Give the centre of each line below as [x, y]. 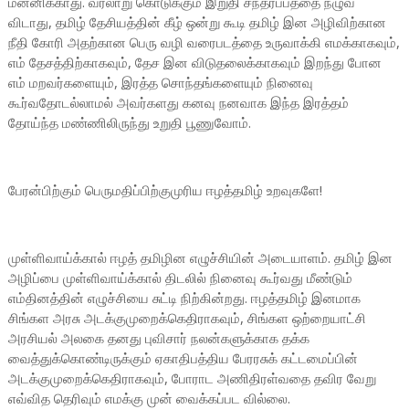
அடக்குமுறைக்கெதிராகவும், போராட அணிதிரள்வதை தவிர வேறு [192, 378]
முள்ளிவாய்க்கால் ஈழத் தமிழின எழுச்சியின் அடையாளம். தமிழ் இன [200, 257]
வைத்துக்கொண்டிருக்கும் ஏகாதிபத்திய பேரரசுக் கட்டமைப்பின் [183, 358]
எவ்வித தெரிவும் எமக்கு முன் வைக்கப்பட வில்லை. [149, 398]
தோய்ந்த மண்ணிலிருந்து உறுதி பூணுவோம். [133, 122]
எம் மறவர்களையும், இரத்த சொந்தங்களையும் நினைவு [160, 82]
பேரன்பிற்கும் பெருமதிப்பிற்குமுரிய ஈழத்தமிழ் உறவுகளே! [165, 190]
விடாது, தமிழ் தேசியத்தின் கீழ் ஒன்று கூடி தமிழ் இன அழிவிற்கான [197, 22]
